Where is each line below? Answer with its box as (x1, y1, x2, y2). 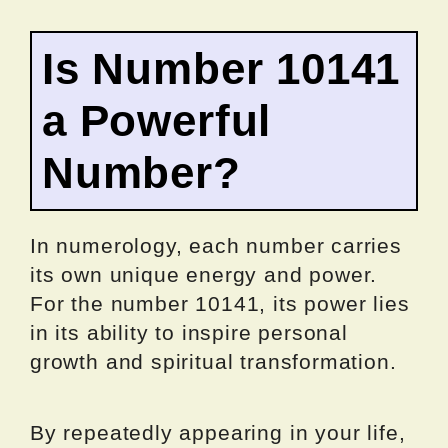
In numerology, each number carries (30, 234, 402, 258)
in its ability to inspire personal (30, 321, 348, 345)
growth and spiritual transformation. (30, 350, 397, 374)
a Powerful (42, 96, 272, 146)
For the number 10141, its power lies (30, 292, 410, 316)
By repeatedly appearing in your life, (30, 421, 406, 445)
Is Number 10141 (42, 44, 401, 94)
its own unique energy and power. (30, 263, 378, 287)
